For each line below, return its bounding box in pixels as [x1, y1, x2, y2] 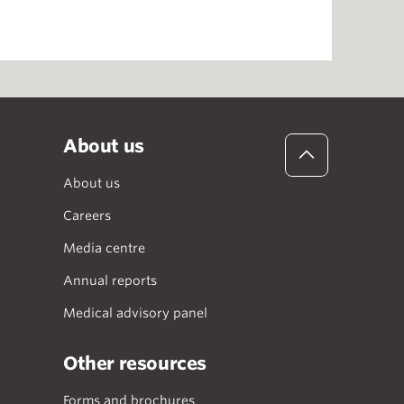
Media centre [63, 241, 145, 255]
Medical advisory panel [63, 306, 207, 320]
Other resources [63, 353, 207, 374]
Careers [63, 208, 111, 223]
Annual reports [63, 273, 157, 288]
